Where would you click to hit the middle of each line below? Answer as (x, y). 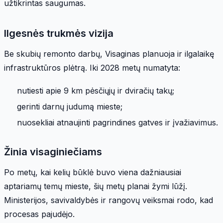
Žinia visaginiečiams (53, 152)
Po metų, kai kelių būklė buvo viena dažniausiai (93, 172)
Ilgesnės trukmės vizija (59, 33)
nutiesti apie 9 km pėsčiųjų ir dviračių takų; (96, 90)
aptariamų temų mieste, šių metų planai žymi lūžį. (96, 186)
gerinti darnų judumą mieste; (70, 106)
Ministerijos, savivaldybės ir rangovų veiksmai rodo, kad (109, 200)
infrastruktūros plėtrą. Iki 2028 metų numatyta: (92, 67)
